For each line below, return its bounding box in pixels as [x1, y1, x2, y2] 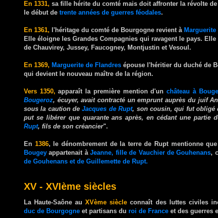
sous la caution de [24, 105, 82, 112]
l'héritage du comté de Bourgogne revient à [50, 26, 184, 34]
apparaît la [55, 87, 93, 95]
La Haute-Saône [24, 198, 73, 206]
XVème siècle [85, 198, 127, 206]
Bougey [24, 148, 47, 156]
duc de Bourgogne [24, 207, 80, 215]
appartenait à [47, 148, 91, 156]
